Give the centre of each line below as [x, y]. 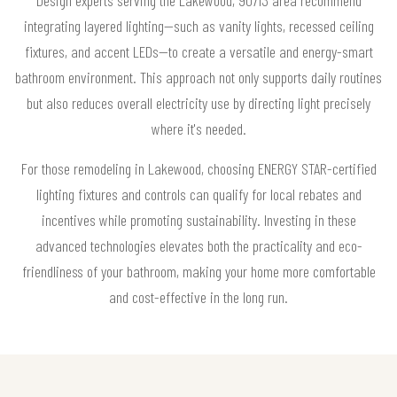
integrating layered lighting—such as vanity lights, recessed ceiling [198, 25]
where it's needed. [198, 128]
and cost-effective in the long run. [198, 296]
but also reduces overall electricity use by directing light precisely [198, 102]
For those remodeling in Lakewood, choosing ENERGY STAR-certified [198, 168]
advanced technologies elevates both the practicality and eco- [198, 245]
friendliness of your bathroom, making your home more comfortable [198, 271]
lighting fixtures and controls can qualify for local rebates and [198, 194]
